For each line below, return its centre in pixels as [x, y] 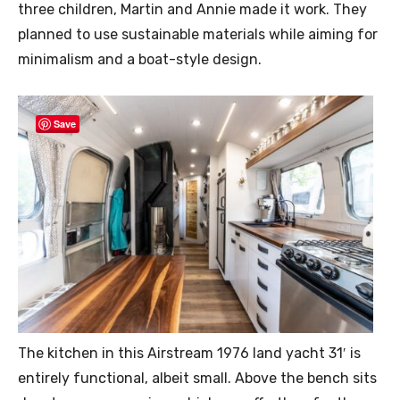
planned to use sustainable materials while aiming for [198, 34]
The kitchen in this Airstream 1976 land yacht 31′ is [189, 353]
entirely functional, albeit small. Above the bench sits [197, 378]
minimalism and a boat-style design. [140, 59]
